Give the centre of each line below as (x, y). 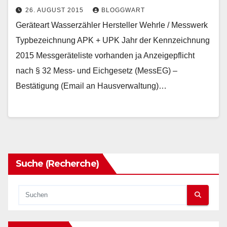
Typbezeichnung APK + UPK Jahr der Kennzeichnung (113, 41)
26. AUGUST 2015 (55, 10)
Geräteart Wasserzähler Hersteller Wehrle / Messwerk (112, 25)
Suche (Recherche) (57, 163)
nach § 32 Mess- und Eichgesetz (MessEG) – (97, 71)
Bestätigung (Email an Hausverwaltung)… (91, 86)
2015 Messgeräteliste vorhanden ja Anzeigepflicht (105, 56)
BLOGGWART (123, 10)
